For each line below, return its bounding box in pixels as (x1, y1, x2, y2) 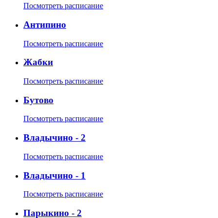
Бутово (23, 94, 54, 105)
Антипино (23, 19, 66, 30)
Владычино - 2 (23, 132, 86, 143)
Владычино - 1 (23, 170, 86, 181)
